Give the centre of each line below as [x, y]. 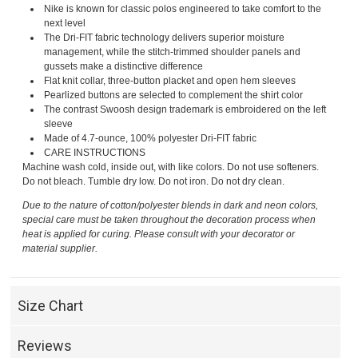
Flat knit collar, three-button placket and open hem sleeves [170, 81]
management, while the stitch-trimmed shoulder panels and [173, 52]
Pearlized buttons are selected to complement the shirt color [174, 95]
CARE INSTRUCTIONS [95, 153]
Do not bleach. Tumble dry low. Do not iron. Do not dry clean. [154, 182]
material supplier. [60, 249]
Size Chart [51, 306]
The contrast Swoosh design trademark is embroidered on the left [185, 110]
